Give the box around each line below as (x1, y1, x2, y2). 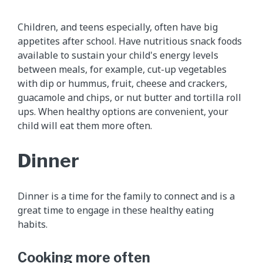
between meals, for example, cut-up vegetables (18, 62, 227, 76)
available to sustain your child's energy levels (18, 48, 218, 62)
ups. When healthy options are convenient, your (18, 104, 228, 118)
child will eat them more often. (18, 119, 152, 132)
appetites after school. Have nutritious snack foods (18, 34, 242, 48)
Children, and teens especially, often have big (18, 20, 218, 33)
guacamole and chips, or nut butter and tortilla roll (18, 90, 241, 104)
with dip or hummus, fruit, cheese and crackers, (18, 76, 227, 90)
